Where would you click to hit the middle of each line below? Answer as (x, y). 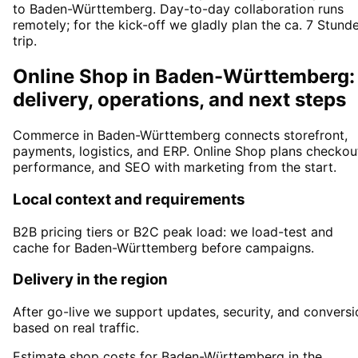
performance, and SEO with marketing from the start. (175, 167)
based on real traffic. (76, 328)
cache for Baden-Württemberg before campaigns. (163, 247)
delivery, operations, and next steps (179, 100)
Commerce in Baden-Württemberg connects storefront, (180, 135)
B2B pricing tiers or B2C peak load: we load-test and (173, 231)
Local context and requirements (129, 199)
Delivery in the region (90, 280)
